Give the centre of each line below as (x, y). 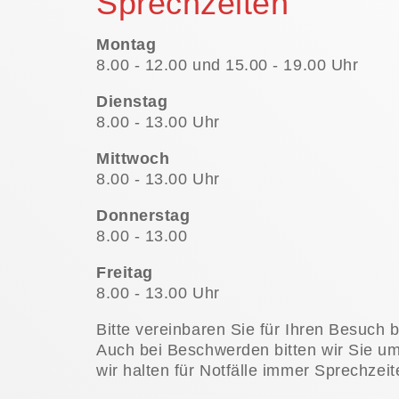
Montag (126, 45)
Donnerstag (143, 216)
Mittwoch (133, 159)
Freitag (125, 273)
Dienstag (132, 102)
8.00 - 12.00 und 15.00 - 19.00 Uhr (228, 65)
